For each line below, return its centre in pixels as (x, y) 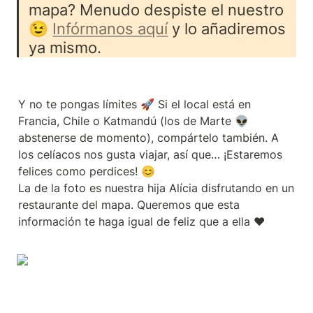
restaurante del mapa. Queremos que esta (129, 205)
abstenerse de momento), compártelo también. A (148, 138)
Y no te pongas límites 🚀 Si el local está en (134, 104)
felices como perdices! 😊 (87, 172)
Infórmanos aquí (110, 28)
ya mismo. (65, 47)
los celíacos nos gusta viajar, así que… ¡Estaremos (150, 155)
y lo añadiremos (227, 28)
